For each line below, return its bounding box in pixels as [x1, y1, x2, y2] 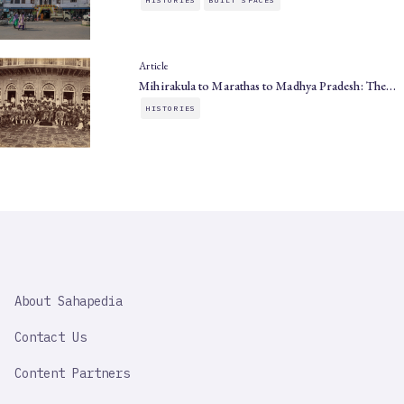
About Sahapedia [14, 292, 123, 309]
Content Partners [14, 364, 130, 381]
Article [139, 58, 170, 73]
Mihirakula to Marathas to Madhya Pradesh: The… [139, 77, 397, 94]
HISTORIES [145, 103, 197, 113]
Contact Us [14, 328, 87, 345]
